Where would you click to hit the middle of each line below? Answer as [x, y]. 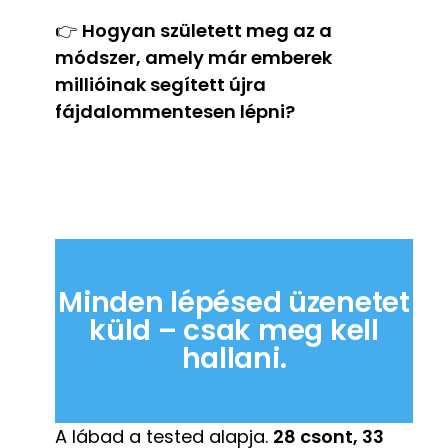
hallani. [234, 358]
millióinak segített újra [160, 84]
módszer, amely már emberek [193, 57]
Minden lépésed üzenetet [234, 302]
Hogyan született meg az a [207, 30]
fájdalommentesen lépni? [175, 111]
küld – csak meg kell [234, 330]
